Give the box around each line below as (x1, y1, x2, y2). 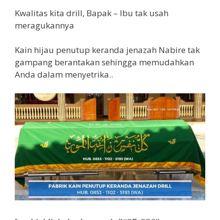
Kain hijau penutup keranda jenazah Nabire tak (15, 44, 200, 56)
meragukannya (15, 19, 74, 31)
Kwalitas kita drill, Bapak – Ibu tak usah (15, 7, 168, 19)
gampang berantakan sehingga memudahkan (15, 56, 194, 68)
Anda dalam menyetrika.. (15, 69, 113, 81)
